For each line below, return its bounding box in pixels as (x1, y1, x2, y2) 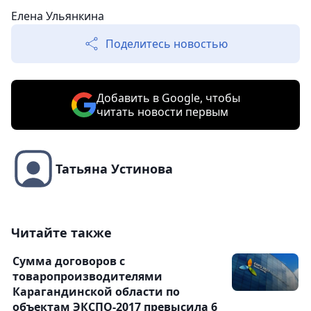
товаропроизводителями (12, 269, 162, 285)
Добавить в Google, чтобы (96, 90, 240, 106)
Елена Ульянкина (11, 8, 104, 24)
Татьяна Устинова (56, 160, 173, 178)
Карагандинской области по (12, 284, 180, 300)
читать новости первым (96, 104, 228, 120)
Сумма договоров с (12, 253, 125, 269)
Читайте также (11, 224, 112, 242)
